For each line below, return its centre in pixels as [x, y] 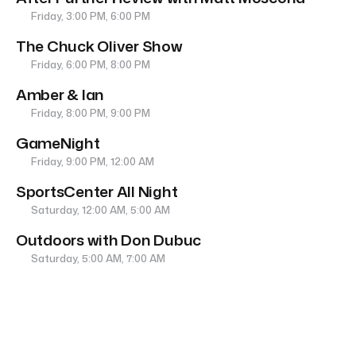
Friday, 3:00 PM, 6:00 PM [90, 16]
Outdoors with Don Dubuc [109, 240]
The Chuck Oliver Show [99, 46]
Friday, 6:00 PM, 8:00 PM [90, 65]
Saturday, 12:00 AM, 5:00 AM [100, 210]
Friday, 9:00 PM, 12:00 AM [92, 162]
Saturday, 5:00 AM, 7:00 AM [97, 259]
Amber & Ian [60, 95]
